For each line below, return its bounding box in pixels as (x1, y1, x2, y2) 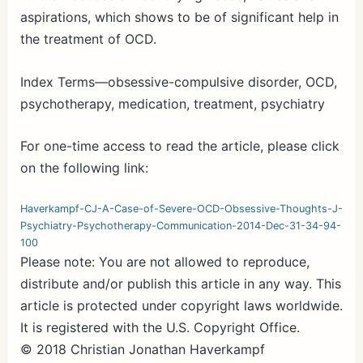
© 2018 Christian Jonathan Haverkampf (19, 340, 265, 357)
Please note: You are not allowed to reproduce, (19, 253, 310, 270)
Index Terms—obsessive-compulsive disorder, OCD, (19, 73, 337, 90)
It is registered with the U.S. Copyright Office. (19, 318, 300, 335)
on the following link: (19, 160, 148, 177)
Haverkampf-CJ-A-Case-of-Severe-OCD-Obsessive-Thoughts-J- (19, 202, 343, 215)
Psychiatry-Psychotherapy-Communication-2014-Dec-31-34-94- (19, 219, 341, 232)
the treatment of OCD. (19, 31, 156, 48)
